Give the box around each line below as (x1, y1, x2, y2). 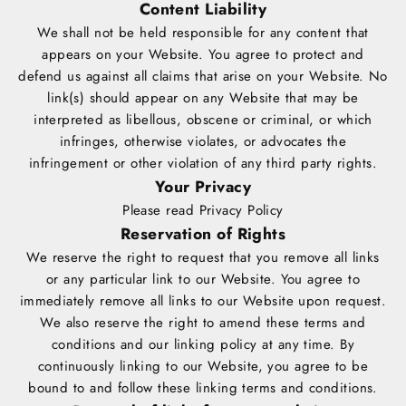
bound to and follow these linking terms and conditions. (28, 378, 378, 399)
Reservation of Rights (120, 222, 286, 246)
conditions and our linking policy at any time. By (51, 334, 355, 355)
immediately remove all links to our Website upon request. (19, 291, 387, 312)
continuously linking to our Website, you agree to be (37, 356, 369, 377)
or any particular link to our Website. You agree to (46, 269, 360, 290)
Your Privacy (154, 175, 252, 199)
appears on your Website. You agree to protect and (42, 44, 364, 65)
